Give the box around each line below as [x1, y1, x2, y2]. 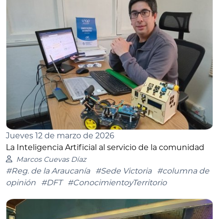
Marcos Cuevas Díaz [16, 154, 86, 164]
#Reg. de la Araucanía [6, 166, 90, 175]
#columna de [157, 166, 209, 175]
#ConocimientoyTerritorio [67, 177, 167, 187]
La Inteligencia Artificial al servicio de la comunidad [6, 142, 204, 152]
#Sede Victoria [95, 166, 152, 175]
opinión [6, 177, 36, 187]
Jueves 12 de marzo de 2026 [6, 131, 114, 140]
